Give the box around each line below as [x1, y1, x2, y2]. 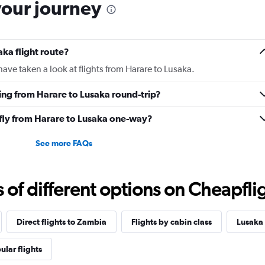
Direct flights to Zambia [16, 217, 106, 227]
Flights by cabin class [131, 217, 212, 227]
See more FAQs [35, 138, 92, 148]
